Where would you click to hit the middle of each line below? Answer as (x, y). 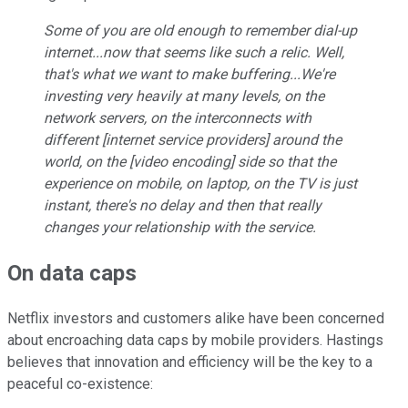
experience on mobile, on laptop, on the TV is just (200, 184)
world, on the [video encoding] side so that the (190, 162)
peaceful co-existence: (80, 384)
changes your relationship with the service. (182, 228)
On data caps (72, 274)
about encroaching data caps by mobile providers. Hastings (195, 341)
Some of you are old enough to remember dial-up (200, 31)
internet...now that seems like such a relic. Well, (194, 53)
